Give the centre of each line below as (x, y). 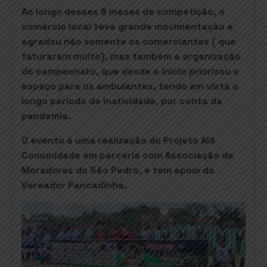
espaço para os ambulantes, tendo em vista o (130, 86)
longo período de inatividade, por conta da (122, 101)
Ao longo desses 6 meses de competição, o (123, 11)
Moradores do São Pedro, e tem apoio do (118, 170)
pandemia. (46, 116)
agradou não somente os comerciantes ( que (129, 41)
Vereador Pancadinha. (74, 185)
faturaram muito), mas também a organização (131, 56)
